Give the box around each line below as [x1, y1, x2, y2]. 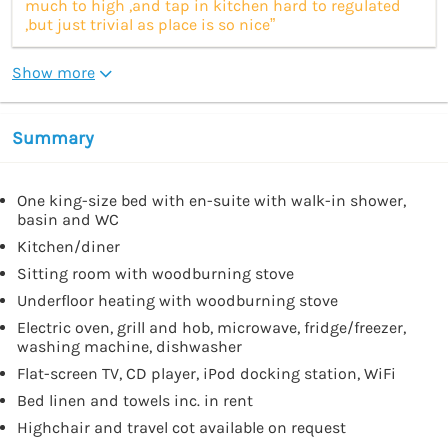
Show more [12, 62, 95, 82]
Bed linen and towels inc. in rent [17, 390, 253, 410]
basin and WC [17, 209, 119, 229]
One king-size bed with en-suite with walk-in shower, [17, 190, 406, 210]
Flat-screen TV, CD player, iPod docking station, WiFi [17, 363, 396, 383]
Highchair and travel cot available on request [17, 417, 346, 437]
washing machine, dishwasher [17, 336, 242, 356]
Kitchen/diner [17, 236, 120, 256]
